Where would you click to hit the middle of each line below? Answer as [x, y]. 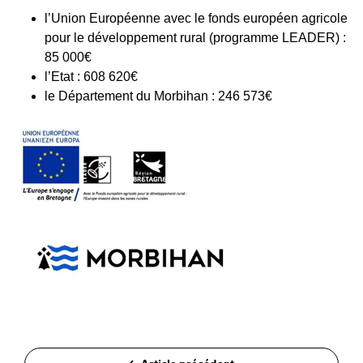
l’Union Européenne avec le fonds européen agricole [196, 18]
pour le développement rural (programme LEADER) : [195, 38]
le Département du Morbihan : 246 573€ [158, 96]
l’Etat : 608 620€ [91, 77]
